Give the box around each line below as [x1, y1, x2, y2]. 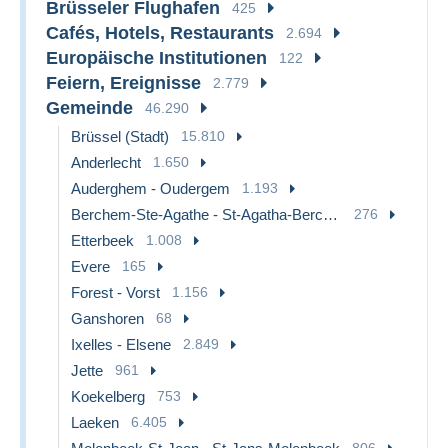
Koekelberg [71, 387, 145, 405]
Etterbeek [71, 231, 134, 249]
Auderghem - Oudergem [71, 179, 230, 197]
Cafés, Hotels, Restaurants [46, 22, 274, 43]
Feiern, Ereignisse [46, 72, 201, 93]
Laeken [71, 413, 119, 431]
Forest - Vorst [71, 283, 160, 301]
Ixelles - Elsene [71, 335, 171, 353]
